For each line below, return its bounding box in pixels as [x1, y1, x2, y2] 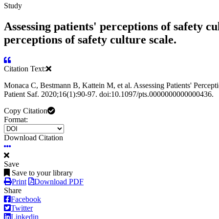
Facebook [11, 195, 41, 204]
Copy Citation [4, 107, 47, 115]
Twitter [11, 204, 33, 213]
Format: [4, 115, 28, 124]
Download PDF [34, 177, 84, 186]
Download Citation [4, 133, 63, 142]
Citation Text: [4, 65, 46, 73]
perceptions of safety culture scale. [4, 33, 176, 46]
